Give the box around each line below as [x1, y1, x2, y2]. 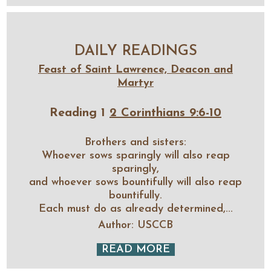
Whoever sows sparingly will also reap [41, 150, 230, 162]
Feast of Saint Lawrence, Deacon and [38, 64, 233, 76]
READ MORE [101, 244, 170, 255]
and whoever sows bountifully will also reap [29, 177, 242, 188]
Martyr [117, 77, 154, 89]
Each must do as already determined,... [38, 203, 233, 215]
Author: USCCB [98, 220, 173, 231]
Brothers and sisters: [85, 137, 186, 148]
